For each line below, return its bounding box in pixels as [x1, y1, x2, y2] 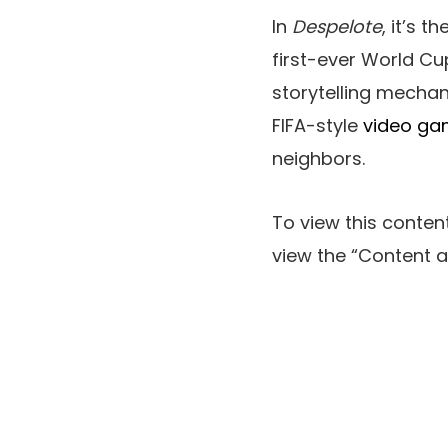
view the [272, 243, 351, 268]
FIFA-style [272, 113, 363, 138]
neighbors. [272, 146, 365, 171]
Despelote [292, 14, 382, 39]
